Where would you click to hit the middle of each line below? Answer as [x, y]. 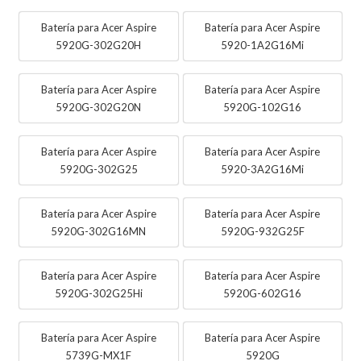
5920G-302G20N [99, 107]
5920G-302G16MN [99, 231]
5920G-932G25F [262, 231]
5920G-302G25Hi [98, 293]
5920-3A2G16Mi [263, 169]
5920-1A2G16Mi [263, 45]
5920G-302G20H [99, 45]
